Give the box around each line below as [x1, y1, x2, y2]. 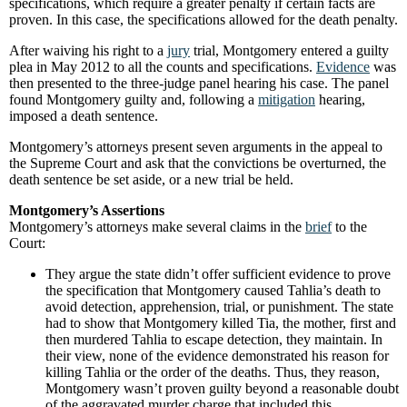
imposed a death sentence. [9, 108, 158, 124]
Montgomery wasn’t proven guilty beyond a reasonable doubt [45, 381, 399, 396]
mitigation [258, 92, 315, 107]
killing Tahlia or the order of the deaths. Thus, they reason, [45, 364, 380, 380]
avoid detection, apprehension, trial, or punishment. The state [45, 299, 393, 314]
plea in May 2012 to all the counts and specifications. [9, 59, 316, 74]
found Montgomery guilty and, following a [9, 92, 258, 107]
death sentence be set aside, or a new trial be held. [9, 172, 293, 187]
